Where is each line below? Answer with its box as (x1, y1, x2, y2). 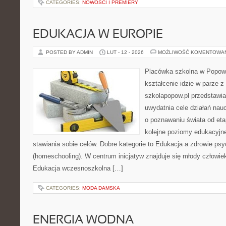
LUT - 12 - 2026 (107, 49, 144, 55)
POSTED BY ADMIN (46, 49, 94, 55)
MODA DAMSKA (82, 185, 120, 191)
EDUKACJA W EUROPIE (33, 29, 163, 40)
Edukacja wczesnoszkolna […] (33, 164, 123, 172)
